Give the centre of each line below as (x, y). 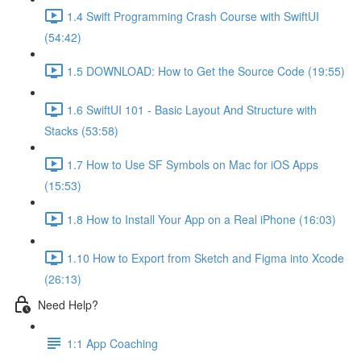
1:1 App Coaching (112, 343)
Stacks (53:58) (81, 131)
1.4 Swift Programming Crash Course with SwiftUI (193, 16)
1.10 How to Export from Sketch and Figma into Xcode (205, 257)
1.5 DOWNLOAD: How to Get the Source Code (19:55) (206, 71)
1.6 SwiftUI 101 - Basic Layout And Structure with (192, 109)
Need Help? (68, 304)
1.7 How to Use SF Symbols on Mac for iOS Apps (193, 164)
